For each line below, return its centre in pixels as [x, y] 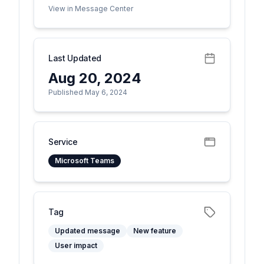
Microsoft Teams [85, 161]
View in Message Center [91, 9]
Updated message [88, 231]
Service [63, 142]
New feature [155, 231]
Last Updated [75, 58]
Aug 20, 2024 [95, 78]
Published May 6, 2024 [88, 92]
